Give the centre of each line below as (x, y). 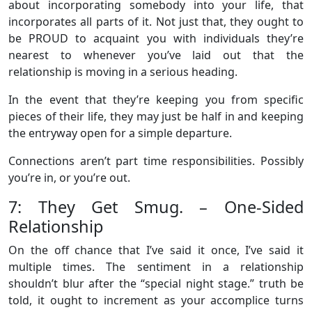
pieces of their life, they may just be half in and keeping (156, 116)
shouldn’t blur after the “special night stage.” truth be (156, 283)
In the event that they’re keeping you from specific (156, 99)
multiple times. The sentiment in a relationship (156, 266)
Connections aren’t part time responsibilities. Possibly (156, 161)
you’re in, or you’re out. (69, 177)
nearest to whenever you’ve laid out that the (156, 55)
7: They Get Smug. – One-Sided (156, 206)
